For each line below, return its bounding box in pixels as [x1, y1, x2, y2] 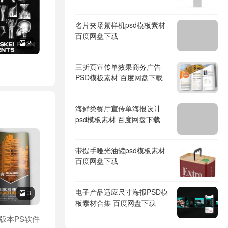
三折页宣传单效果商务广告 [75, 62, 161, 72]
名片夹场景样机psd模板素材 [75, 20, 165, 30]
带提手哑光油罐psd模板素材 [75, 145, 165, 155]
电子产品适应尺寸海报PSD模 [75, 187, 168, 197]
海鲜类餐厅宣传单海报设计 [75, 103, 161, 113]
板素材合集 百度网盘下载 [75, 197, 156, 208]
